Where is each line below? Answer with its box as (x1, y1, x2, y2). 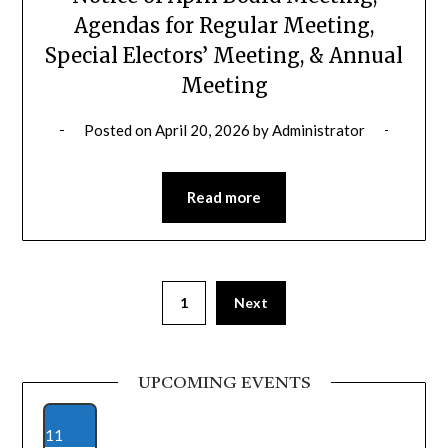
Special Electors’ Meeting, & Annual (45, 43, 403, 69)
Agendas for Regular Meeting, (74, 13, 374, 39)
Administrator (271, 121, 365, 140)
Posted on (83, 121, 155, 140)
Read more (187, 188, 261, 207)
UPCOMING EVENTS (137, 374, 311, 392)
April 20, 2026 (154, 121, 250, 140)
